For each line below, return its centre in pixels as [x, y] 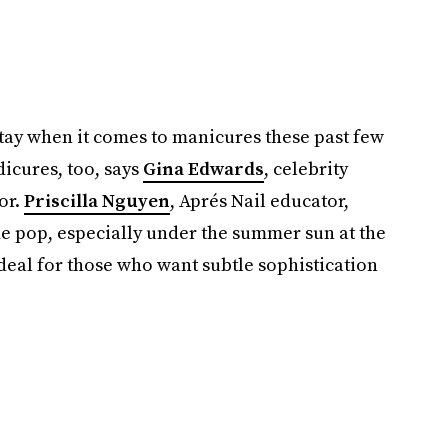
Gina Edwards [203, 168]
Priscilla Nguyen [96, 200]
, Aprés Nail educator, [259, 200]
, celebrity [305, 168]
